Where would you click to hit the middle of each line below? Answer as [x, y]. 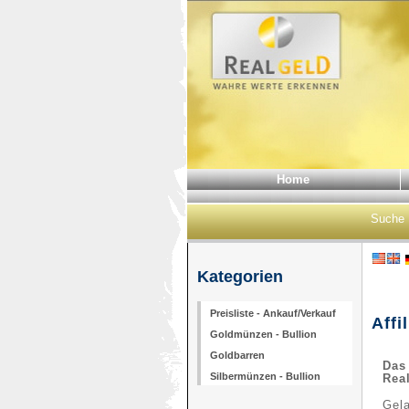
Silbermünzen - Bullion [265, 376]
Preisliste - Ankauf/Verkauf [273, 313]
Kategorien [240, 277]
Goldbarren [237, 355]
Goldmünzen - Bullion [263, 334]
